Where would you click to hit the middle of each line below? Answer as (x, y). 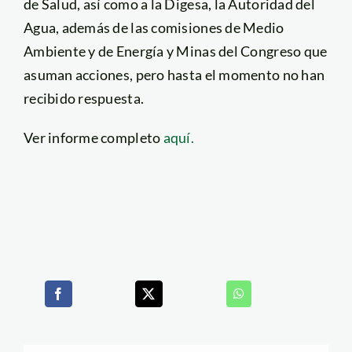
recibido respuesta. (84, 98)
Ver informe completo (93, 137)
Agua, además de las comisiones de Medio (154, 27)
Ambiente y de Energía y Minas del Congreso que (175, 51)
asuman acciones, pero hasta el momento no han (174, 74)
